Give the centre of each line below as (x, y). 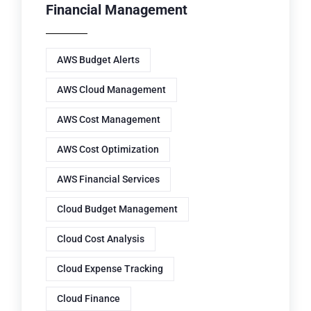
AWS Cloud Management (111, 90)
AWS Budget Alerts (98, 60)
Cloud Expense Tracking (110, 269)
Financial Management (117, 10)
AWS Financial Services (108, 179)
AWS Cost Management (109, 120)
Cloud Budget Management (117, 209)
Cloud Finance (89, 299)
